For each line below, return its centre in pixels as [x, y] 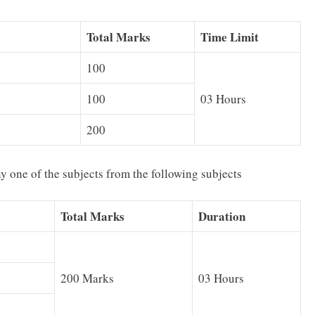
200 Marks [87, 278]
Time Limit [230, 37]
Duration [222, 217]
